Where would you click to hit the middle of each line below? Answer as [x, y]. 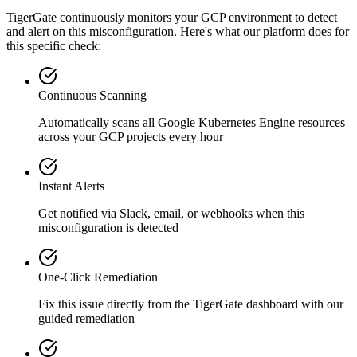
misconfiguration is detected [108, 227]
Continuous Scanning [92, 95]
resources [320, 122]
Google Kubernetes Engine [226, 122]
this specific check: [54, 45]
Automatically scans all [98, 122]
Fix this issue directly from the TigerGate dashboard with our [191, 304]
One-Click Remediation [98, 277]
